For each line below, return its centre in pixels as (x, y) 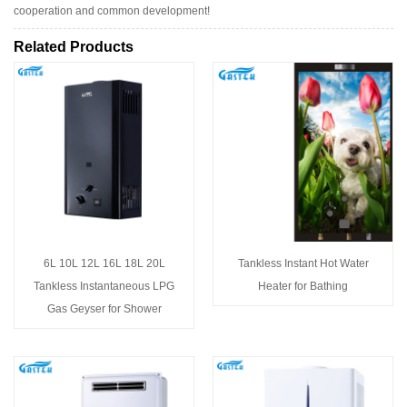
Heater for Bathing (303, 287)
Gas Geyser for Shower (104, 309)
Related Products (74, 47)
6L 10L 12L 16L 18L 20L (104, 264)
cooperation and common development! (112, 11)
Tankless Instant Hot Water (303, 264)
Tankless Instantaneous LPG (104, 287)
